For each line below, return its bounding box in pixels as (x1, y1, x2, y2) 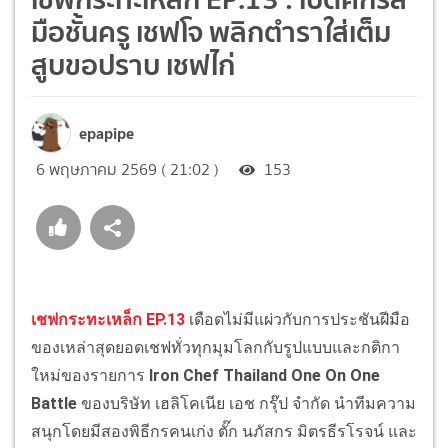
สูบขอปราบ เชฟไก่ (31, 41, 235, 88)
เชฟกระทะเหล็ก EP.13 (31, 309, 185, 329)
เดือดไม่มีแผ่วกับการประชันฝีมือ (185, 309, 410, 329)
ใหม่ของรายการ (31, 365, 145, 385)
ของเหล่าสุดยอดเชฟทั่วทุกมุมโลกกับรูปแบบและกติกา (31, 337, 400, 357)
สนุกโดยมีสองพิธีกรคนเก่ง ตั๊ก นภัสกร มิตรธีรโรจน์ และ (31, 421, 417, 441)
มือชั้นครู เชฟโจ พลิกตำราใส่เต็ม (31, 8, 391, 55)
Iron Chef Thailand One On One (145, 365, 380, 385)
